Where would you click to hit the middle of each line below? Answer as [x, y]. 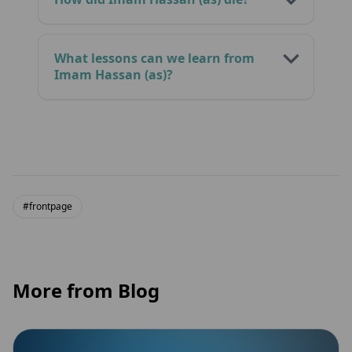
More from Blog [86, 291]
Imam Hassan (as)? [114, 75]
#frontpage [48, 207]
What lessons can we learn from [154, 59]
